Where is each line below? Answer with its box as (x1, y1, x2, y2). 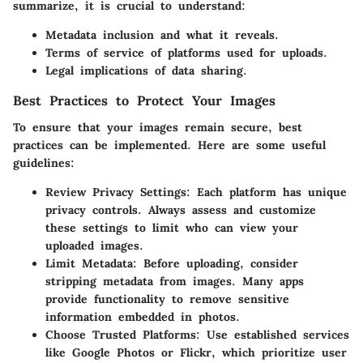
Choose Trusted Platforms (45, 327, 196, 342)
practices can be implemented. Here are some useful (13, 137, 326, 152)
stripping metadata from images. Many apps (45, 273, 304, 288)
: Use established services (196, 327, 349, 342)
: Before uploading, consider (133, 255, 298, 271)
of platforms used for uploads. (144, 45, 327, 61)
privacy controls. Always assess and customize (45, 202, 316, 217)
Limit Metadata (45, 255, 133, 271)
